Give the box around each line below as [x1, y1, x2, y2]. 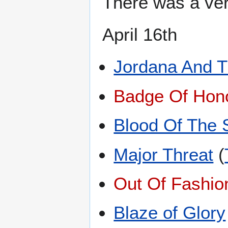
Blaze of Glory [113, 203, 226, 223]
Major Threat [113, 144, 214, 164]
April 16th [102, 24, 177, 45]
